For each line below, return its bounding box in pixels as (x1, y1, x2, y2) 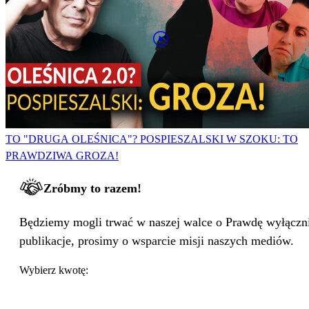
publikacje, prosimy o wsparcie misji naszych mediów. (19, 234, 294, 248)
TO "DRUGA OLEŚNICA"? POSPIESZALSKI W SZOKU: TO (6, 133, 298, 146)
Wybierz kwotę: (19, 264, 88, 277)
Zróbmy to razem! (43, 181, 141, 196)
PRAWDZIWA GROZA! (6, 150, 119, 162)
